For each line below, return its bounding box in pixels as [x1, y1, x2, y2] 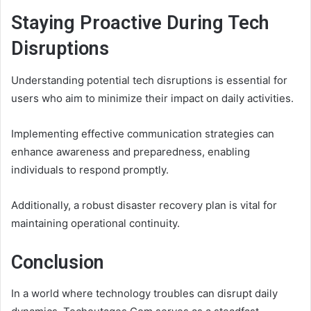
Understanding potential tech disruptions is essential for [11, 73, 287, 87]
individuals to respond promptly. [11, 162, 169, 176]
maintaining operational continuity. [11, 216, 180, 230]
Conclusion [11, 251, 104, 274]
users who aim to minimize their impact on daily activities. [11, 91, 294, 105]
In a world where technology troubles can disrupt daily [11, 287, 278, 301]
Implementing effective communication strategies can [11, 126, 274, 140]
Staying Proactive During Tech [11, 12, 269, 35]
